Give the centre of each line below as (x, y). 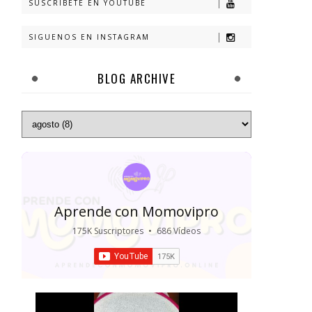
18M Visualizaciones (142, 242)
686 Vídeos (179, 231)
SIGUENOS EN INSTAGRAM (89, 37)
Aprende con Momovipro (136, 211)
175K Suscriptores (108, 231)
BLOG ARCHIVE (136, 78)
